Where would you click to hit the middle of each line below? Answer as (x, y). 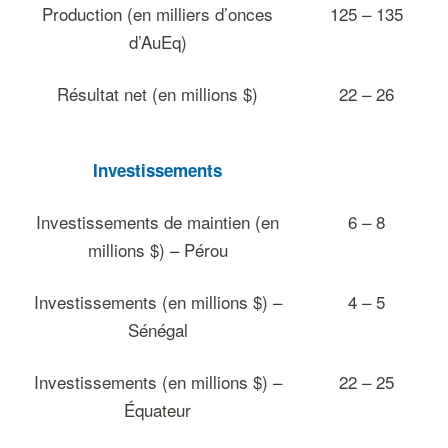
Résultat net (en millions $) (157, 93)
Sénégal (157, 329)
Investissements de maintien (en (157, 221)
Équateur (157, 409)
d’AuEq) (157, 41)
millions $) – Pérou (157, 249)
